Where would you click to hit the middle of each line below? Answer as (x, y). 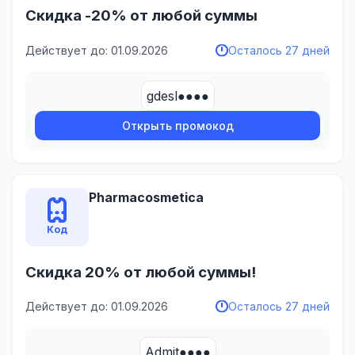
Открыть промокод (177, 125)
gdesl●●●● (177, 95)
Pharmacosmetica (146, 197)
